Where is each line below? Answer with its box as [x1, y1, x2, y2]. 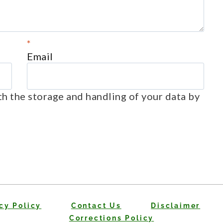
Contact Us [71, 202, 121, 210]
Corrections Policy [69, 214, 154, 222]
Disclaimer [151, 202, 201, 210]
